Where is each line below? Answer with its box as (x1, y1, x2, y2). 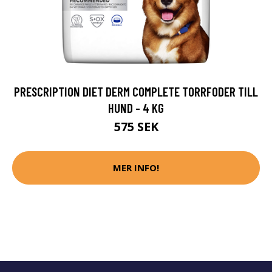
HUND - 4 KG (108, 100, 164, 115)
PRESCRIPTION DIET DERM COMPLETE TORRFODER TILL (14, 83, 258, 99)
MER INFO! (113, 161, 159, 174)
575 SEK (114, 118, 158, 135)
